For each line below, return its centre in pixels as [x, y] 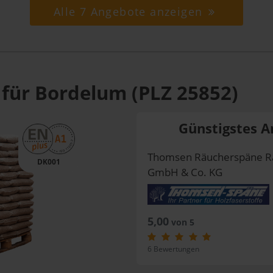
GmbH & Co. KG [185, 172]
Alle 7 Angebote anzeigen [130, 12]
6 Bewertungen [173, 249]
